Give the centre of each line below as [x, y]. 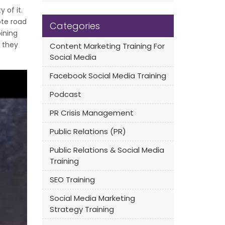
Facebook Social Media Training [108, 76]
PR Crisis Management [91, 113]
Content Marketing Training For [107, 46]
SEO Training [72, 180]
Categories [75, 26]
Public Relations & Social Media [107, 150]
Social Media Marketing [92, 198]
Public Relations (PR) [88, 131]
